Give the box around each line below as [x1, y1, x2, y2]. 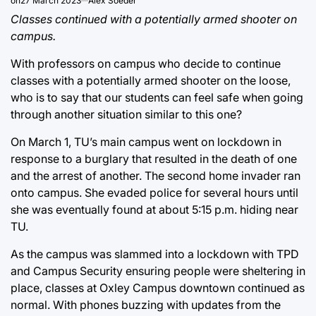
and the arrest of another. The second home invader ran [11, 169, 300, 183]
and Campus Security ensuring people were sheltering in [11, 264, 305, 279]
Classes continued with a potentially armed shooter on [11, 12, 297, 27]
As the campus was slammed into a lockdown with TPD [11, 247, 299, 262]
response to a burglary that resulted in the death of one [11, 152, 297, 166]
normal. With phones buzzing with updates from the [11, 298, 281, 312]
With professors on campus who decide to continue [11, 56, 281, 71]
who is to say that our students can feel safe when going [11, 90, 303, 105]
